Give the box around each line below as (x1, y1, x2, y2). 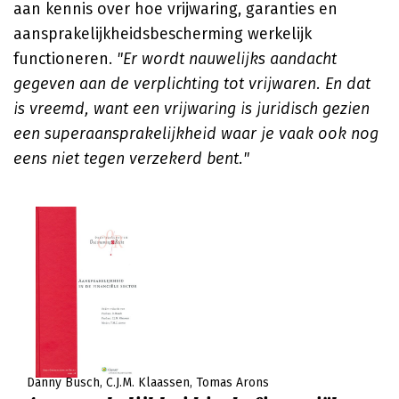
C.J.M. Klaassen (106, 375, 190, 390)
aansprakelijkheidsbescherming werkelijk (13, 24, 312, 44)
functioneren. (13, 49, 117, 69)
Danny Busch (27, 375, 100, 390)
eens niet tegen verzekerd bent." (13, 149, 249, 168)
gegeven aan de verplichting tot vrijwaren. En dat (13, 74, 370, 94)
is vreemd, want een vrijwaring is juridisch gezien (13, 99, 370, 118)
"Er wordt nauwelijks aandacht (117, 49, 337, 69)
